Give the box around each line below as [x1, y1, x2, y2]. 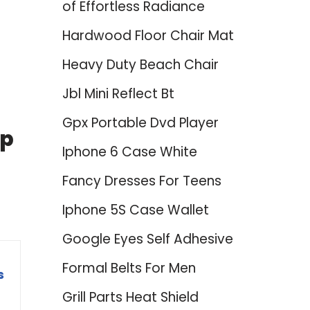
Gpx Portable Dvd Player [62, 113, 219, 132]
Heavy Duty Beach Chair [62, 55, 219, 74]
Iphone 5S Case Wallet [62, 201, 209, 219]
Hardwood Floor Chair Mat [62, 26, 234, 45]
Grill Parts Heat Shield [62, 288, 199, 307]
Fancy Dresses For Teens [62, 172, 221, 190]
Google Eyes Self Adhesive [62, 230, 233, 248]
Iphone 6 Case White [62, 143, 197, 161]
